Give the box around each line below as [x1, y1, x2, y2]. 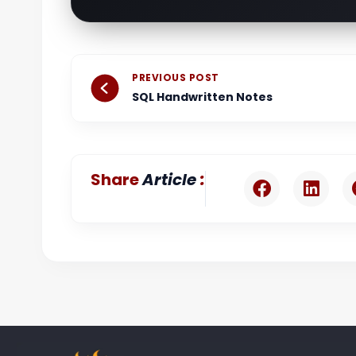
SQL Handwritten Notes [132, 89, 273, 106]
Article [142, 168, 200, 192]
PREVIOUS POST [132, 71, 219, 85]
